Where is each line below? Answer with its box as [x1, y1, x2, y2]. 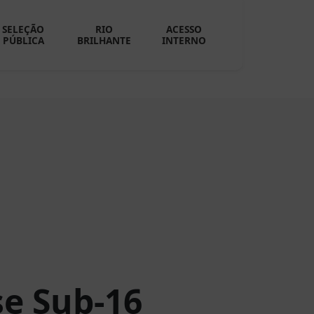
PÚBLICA [2, 34, 44, 47]
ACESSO [166, 22, 203, 36]
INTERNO [162, 34, 207, 47]
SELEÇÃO [2, 22, 45, 36]
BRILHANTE [76, 34, 131, 47]
